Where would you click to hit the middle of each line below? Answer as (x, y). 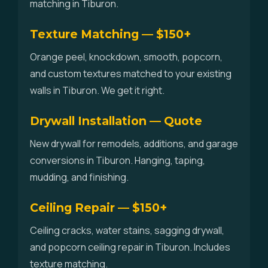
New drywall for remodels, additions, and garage (134, 144)
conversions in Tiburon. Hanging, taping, (118, 160)
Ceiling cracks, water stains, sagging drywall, (127, 230)
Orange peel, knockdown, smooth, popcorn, (126, 57)
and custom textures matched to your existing (131, 74)
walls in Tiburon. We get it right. (97, 90)
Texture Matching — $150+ (110, 34)
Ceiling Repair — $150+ (98, 208)
